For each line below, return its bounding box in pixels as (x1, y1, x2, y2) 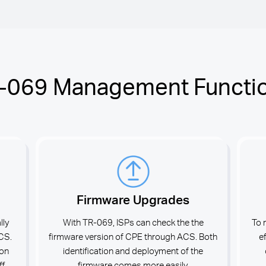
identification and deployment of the (63, 245, 203, 256)
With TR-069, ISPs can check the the (62, 216, 204, 228)
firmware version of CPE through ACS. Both (49, 230, 217, 242)
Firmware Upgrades (77, 191, 189, 207)
